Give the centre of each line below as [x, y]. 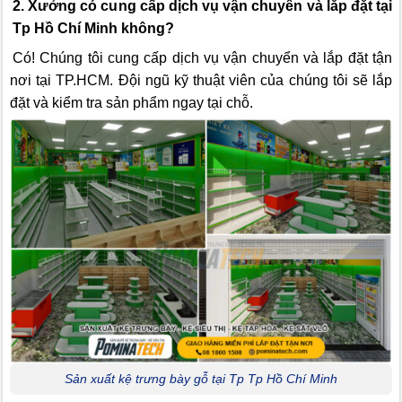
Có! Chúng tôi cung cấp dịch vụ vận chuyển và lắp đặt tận [202, 58]
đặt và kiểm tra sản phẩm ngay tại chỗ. [131, 103]
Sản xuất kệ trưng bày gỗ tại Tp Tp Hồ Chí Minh [201, 379]
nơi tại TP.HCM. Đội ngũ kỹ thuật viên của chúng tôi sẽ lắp [201, 81]
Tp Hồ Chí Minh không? [93, 29]
